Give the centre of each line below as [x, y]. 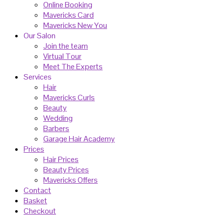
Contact [37, 190]
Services [38, 77]
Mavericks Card [69, 15]
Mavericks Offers [70, 180]
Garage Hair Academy [79, 139]
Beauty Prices [66, 170]
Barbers [56, 128]
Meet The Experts [73, 67]
